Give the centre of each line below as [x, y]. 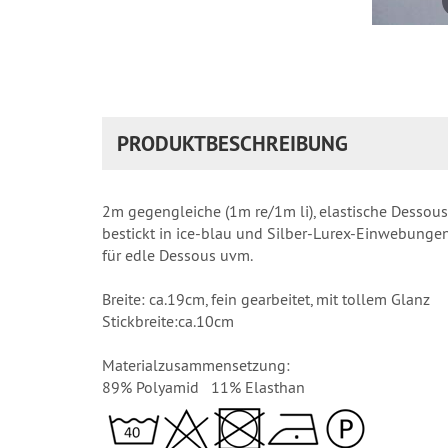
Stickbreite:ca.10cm [168, 320]
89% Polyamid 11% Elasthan [203, 386]
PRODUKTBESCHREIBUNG [232, 143]
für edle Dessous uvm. [177, 254]
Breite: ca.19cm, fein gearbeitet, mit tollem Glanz [266, 298]
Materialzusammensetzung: [196, 364]
